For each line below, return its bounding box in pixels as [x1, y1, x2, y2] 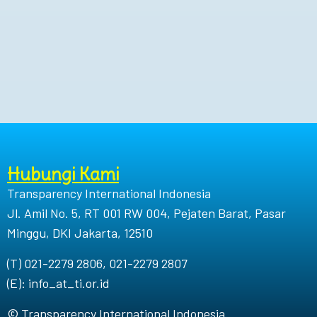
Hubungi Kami [7, 163, 119, 185]
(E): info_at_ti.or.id [7, 275, 110, 291]
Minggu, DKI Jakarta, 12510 [7, 225, 153, 241]
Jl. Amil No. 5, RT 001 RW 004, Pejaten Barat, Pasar [7, 205, 286, 221]
